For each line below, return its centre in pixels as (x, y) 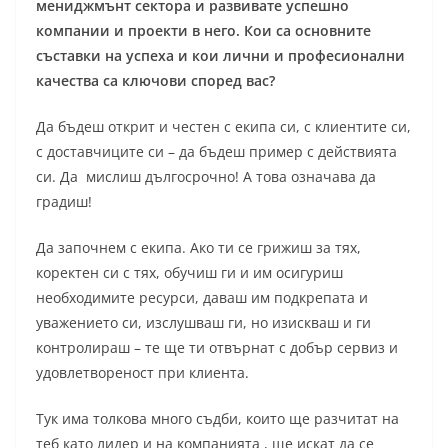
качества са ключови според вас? (155, 81)
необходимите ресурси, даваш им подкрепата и (202, 298)
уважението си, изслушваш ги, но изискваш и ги (203, 323)
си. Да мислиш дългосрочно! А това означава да (206, 177)
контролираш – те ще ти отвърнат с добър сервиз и (217, 348)
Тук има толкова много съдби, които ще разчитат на (217, 419)
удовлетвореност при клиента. (142, 373)
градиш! (64, 202)
